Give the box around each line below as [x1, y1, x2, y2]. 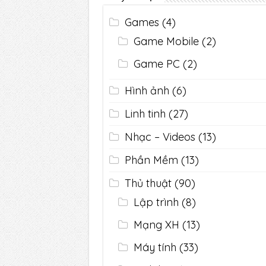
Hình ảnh [125, 84, 170, 97]
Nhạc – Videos [125, 130, 196, 144]
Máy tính [134, 240, 177, 254]
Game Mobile [134, 34, 199, 48]
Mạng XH [134, 218, 180, 232]
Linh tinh [125, 107, 166, 121]
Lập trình [134, 195, 179, 209]
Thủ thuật [125, 176, 172, 190]
